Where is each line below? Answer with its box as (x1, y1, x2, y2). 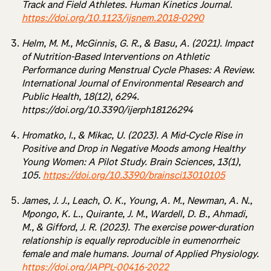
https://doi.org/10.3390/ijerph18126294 (22, 103, 193, 117)
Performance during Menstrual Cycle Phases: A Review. (22, 64, 255, 77)
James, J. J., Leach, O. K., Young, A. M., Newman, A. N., (22, 194, 252, 207)
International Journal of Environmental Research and (22, 77, 243, 90)
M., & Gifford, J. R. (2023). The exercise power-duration (22, 221, 253, 234)
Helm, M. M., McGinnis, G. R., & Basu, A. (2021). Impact (22, 37, 253, 50)
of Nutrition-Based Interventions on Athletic (22, 50, 209, 64)
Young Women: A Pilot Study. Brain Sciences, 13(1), (22, 155, 241, 169)
